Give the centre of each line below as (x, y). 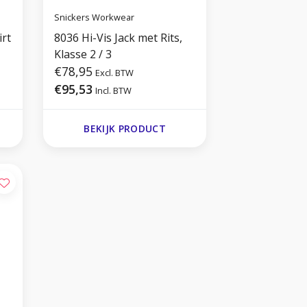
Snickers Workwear (95, 17)
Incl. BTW (114, 91)
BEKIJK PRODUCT (125, 129)
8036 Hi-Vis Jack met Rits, (119, 38)
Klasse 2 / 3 (83, 54)
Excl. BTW (115, 73)
